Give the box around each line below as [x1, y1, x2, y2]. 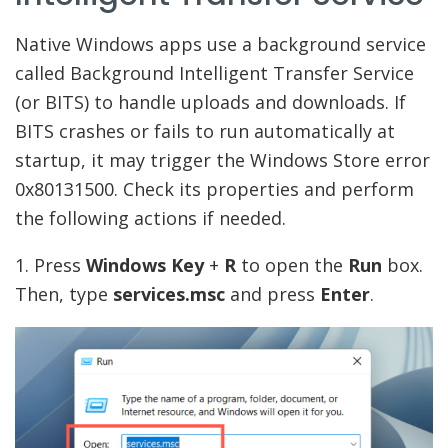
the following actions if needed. [15, 206, 286, 231]
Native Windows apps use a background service [15, 32, 426, 57]
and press [225, 282, 320, 307]
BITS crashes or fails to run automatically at [15, 119, 395, 144]
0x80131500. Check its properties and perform [15, 177, 414, 202]
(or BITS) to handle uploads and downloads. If [15, 90, 406, 115]
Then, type [15, 282, 113, 307]
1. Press [15, 253, 86, 278]
